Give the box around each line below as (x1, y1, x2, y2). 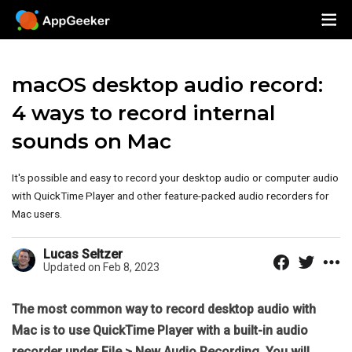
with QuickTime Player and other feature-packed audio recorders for (12, 189, 329, 202)
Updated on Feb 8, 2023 (43, 261, 159, 273)
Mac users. (12, 207, 62, 220)
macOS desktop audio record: (12, 72, 323, 97)
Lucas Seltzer (43, 247, 123, 262)
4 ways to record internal (12, 101, 275, 126)
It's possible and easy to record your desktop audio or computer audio (12, 171, 339, 184)
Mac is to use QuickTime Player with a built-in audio (12, 323, 308, 338)
